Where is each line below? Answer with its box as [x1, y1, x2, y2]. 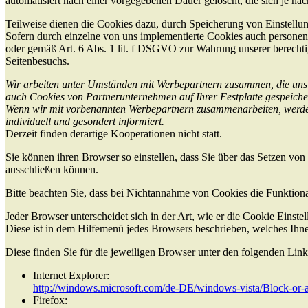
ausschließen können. [5, 164, 98, 176]
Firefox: [33, 294, 67, 307]
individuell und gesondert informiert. [5, 115, 164, 128]
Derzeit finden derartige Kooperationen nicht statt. [5, 128, 222, 140]
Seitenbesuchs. [5, 55, 69, 67]
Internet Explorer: [33, 269, 109, 282]
